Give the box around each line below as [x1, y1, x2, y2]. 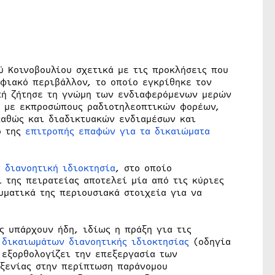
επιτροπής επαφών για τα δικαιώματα [25, 125, 210, 139]
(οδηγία [188, 235, 231, 249]
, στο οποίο [115, 161, 172, 176]
